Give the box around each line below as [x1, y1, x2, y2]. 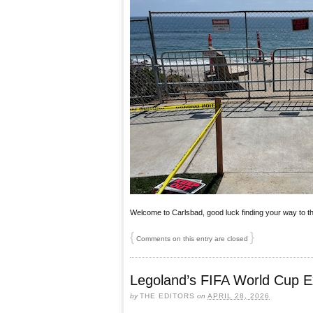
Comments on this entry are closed [134, 234, 250, 242]
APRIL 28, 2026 [208, 291, 270, 300]
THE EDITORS [140, 291, 195, 300]
